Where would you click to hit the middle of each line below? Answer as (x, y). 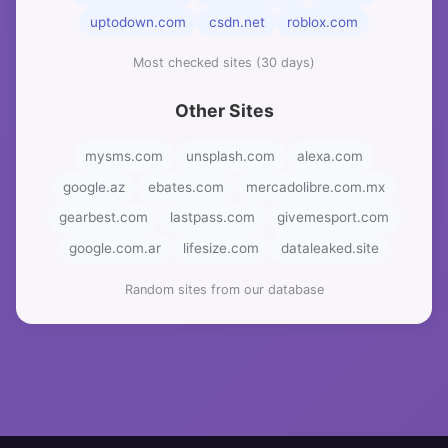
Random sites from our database (224, 289)
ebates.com (185, 186)
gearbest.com (103, 217)
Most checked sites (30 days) (224, 63)
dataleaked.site (330, 247)
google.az (94, 186)
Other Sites (224, 111)
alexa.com (329, 156)
